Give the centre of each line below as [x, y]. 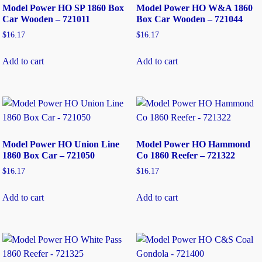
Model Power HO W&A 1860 [194, 8]
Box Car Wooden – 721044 [189, 19]
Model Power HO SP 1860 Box [63, 8]
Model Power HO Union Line [61, 144]
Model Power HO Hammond [193, 144]
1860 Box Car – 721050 [49, 156]
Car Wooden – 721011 [46, 19]
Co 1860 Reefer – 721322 [185, 156]
